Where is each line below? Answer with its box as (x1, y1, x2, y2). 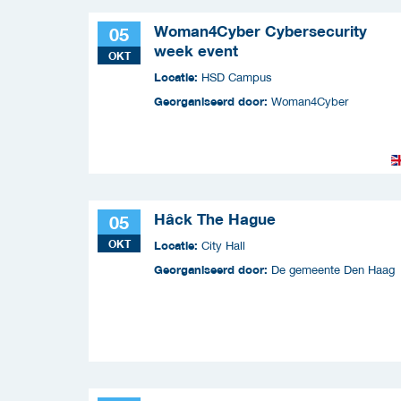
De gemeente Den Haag (271, 262, 395, 277)
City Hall (201, 238, 245, 252)
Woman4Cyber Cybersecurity (154, 21, 367, 40)
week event (154, 41, 238, 60)
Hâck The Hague (154, 209, 276, 228)
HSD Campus (201, 70, 272, 84)
